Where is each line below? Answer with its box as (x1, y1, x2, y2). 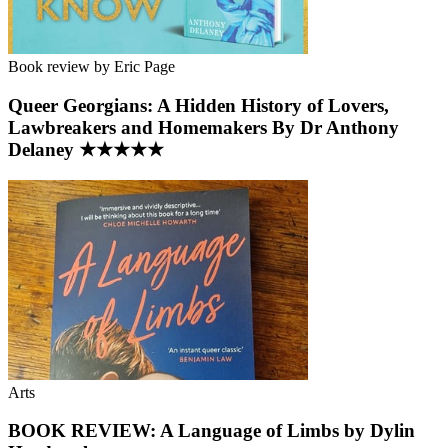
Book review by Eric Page (8, 58, 175, 76)
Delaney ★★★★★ (8, 138, 164, 160)
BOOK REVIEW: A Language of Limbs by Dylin (8, 420, 415, 442)
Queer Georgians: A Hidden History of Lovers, (8, 94, 389, 116)
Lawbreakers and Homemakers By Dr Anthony (8, 116, 399, 138)
